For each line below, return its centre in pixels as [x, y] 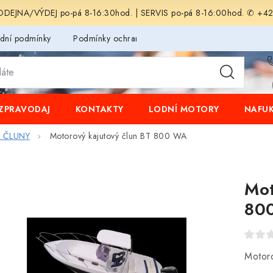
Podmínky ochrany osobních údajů [139, 38]
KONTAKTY [99, 109]
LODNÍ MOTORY [184, 109]
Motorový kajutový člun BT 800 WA [118, 136]
